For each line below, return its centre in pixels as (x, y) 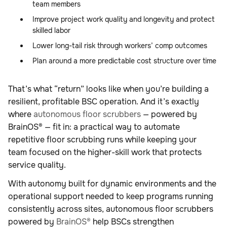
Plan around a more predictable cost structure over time (124, 61)
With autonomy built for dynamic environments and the (112, 184)
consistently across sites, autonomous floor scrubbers (111, 209)
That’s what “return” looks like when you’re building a (108, 89)
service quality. (38, 165)
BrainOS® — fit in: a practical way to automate (94, 127)
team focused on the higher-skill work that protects (105, 153)
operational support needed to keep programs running (111, 197)
